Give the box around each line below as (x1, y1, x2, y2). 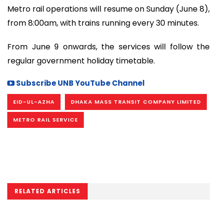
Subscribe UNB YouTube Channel (15, 78, 145, 89)
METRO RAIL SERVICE (13, 116, 78, 124)
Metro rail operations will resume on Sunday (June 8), (7, 3, 210, 15)
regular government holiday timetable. (7, 55, 155, 66)
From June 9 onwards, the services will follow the (7, 41, 210, 52)
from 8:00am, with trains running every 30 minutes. (7, 17, 199, 29)
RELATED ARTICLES (15, 187, 80, 196)
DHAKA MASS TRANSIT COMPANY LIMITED (71, 98, 201, 106)
